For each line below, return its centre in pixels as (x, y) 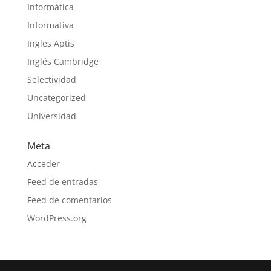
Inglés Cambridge (63, 61)
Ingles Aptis (51, 43)
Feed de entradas (62, 181)
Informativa (50, 25)
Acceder (43, 163)
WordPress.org (57, 218)
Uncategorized (56, 97)
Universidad (51, 116)
